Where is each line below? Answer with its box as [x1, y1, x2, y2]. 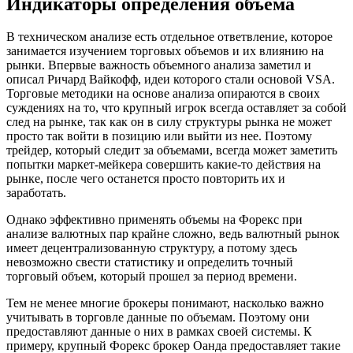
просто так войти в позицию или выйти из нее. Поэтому [6, 129, 312, 143]
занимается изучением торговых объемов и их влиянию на [6, 44, 324, 58]
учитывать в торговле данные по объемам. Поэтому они [6, 310, 310, 325]
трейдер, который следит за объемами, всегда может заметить [6, 143, 337, 158]
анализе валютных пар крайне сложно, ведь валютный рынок [6, 227, 340, 241]
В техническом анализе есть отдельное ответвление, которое [6, 30, 333, 44]
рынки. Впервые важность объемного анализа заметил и [6, 58, 311, 72]
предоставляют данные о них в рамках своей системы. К [6, 325, 312, 339]
